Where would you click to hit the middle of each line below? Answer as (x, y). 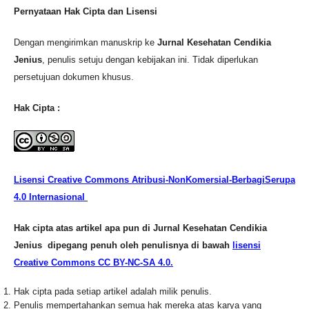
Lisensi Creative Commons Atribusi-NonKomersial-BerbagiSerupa (154, 179)
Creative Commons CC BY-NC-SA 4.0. (93, 262)
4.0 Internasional (49, 197)
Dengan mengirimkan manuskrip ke (86, 42)
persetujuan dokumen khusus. (74, 77)
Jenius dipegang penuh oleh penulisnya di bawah (123, 245)
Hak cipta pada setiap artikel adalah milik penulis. (113, 291)
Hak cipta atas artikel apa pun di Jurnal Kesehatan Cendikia (140, 228)
